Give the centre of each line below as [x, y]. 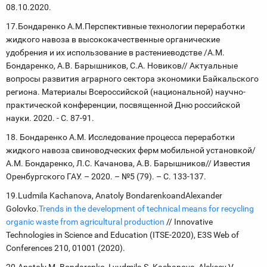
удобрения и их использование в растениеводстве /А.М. [115, 52]
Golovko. [22, 209]
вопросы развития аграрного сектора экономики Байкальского [132, 79]
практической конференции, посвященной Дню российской [123, 105]
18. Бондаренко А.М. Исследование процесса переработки [120, 137]
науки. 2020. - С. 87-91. [50, 118]
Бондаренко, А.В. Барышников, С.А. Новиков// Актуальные [122, 66]
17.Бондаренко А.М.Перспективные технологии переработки [125, 26]
